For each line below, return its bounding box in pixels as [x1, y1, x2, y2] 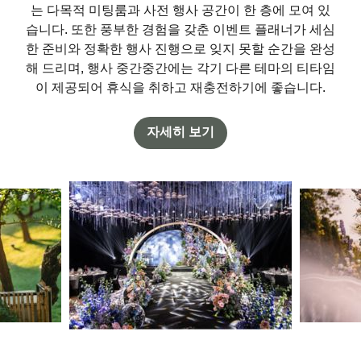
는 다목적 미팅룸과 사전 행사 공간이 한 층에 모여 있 [31, 2, 330, 18]
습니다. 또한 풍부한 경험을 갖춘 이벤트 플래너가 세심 [26, 21, 335, 37]
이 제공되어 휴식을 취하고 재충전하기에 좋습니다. [35, 79, 326, 95]
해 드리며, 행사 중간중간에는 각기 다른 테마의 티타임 [26, 60, 335, 76]
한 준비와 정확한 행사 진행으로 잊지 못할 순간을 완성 [26, 40, 335, 56]
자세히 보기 [147, 123, 214, 139]
